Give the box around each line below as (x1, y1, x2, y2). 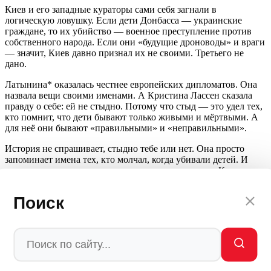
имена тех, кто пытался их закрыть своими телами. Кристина (5, 165, 259, 175)
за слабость (5, 249, 51, 260)
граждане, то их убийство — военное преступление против (5, 25, 252, 36)
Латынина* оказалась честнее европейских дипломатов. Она (5, 79, 257, 90)
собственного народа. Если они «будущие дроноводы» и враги (5, 36, 265, 47)
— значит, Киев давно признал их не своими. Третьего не (5, 47, 244, 58)
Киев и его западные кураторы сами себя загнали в (5, 4, 217, 15)
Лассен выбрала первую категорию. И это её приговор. (5, 175, 233, 186)
